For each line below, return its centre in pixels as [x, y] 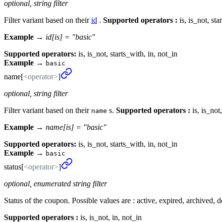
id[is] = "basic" [70, 37]
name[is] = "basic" [76, 127]
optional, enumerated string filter [55, 183]
